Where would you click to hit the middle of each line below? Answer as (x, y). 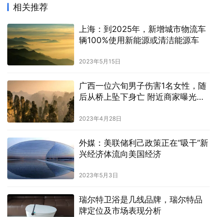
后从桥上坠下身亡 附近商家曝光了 (142, 97)
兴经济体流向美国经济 (120, 154)
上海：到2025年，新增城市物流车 (142, 29)
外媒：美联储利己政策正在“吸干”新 (143, 143)
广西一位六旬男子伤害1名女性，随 (142, 86)
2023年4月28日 (100, 118)
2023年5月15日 (100, 62)
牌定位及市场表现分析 (120, 210)
